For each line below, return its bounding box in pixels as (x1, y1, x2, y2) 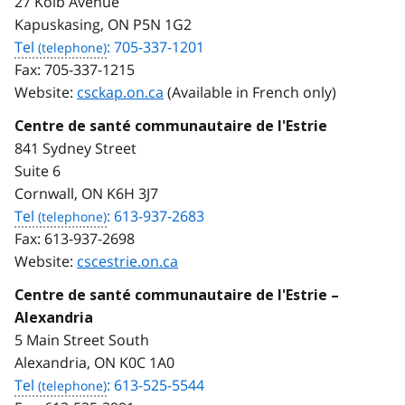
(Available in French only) (164, 81, 336, 102)
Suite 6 (14, 160, 61, 181)
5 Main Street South (14, 329, 149, 350)
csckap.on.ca (77, 81, 164, 102)
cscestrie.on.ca (77, 250, 178, 271)
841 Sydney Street (14, 137, 137, 158)
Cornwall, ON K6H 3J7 (14, 183, 158, 203)
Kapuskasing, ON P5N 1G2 (14, 14, 192, 34)
